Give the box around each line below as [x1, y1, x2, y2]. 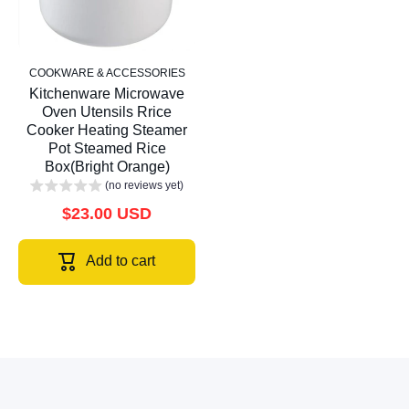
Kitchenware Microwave [29, 86, 184, 102]
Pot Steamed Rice [47, 141, 166, 157]
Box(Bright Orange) [44, 159, 170, 175]
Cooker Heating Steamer [26, 122, 187, 139]
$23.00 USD [62, 204, 152, 224]
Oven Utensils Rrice [42, 104, 172, 121]
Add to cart [86, 252, 155, 268]
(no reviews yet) [105, 179, 184, 193]
